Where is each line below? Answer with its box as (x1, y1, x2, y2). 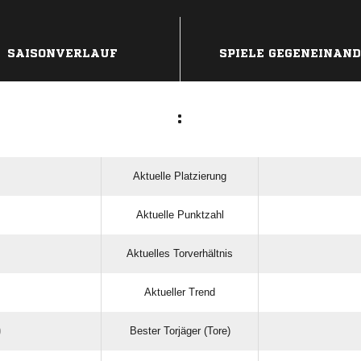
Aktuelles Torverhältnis (127, 247, 233, 259)
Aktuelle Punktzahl (135, 209, 224, 221)
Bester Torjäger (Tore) (129, 325, 230, 337)
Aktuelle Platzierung (133, 170, 226, 182)
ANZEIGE (162, 20, 199, 29)
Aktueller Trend (144, 286, 215, 298)
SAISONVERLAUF (7, 48, 118, 59)
